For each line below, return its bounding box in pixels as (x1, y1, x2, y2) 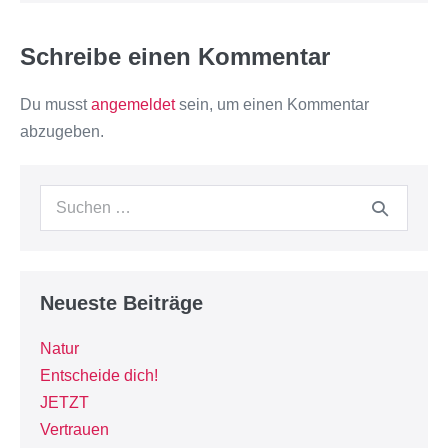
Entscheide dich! (40, 367, 158, 384)
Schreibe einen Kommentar (20, 43, 330, 70)
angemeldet (91, 96, 175, 113)
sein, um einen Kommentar (175, 96, 369, 113)
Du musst (20, 96, 91, 113)
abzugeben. (20, 123, 104, 140)
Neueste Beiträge (40, 292, 203, 314)
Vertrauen (40, 421, 109, 438)
